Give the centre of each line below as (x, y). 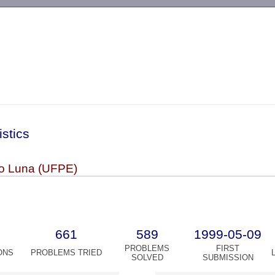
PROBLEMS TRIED (66, 253)
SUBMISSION (228, 258)
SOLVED (147, 258)
